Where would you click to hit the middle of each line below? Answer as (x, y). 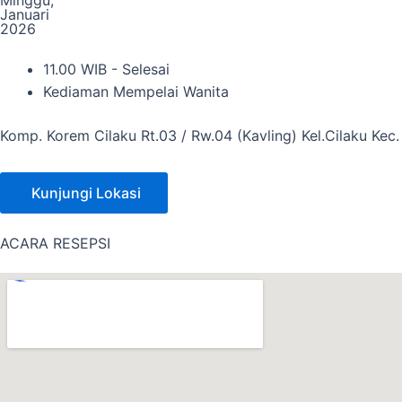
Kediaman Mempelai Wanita (136, 92)
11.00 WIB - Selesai (106, 69)
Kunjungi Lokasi (86, 193)
